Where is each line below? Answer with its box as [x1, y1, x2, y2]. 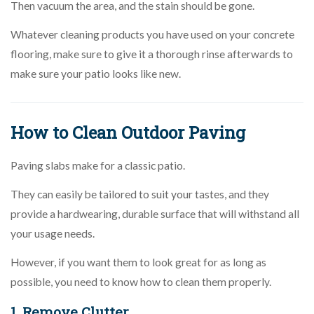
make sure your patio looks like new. [11, 67, 181, 80]
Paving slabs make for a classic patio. [11, 158, 185, 172]
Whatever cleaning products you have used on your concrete [11, 27, 294, 41]
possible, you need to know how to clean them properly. [11, 275, 271, 288]
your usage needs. [11, 226, 95, 240]
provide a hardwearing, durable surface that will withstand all [11, 207, 299, 220]
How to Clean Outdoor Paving [11, 121, 245, 144]
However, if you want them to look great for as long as [11, 255, 266, 268]
